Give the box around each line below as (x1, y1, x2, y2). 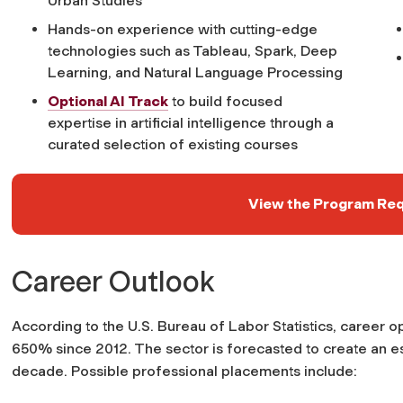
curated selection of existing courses (48, 135, 298, 153)
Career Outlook (12, 264, 215, 299)
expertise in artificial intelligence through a (48, 113, 334, 131)
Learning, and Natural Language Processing (48, 63, 343, 81)
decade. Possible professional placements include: (12, 362, 357, 380)
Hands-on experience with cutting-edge (48, 20, 318, 38)
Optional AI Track (48, 92, 168, 110)
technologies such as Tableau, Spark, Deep (48, 41, 337, 59)
